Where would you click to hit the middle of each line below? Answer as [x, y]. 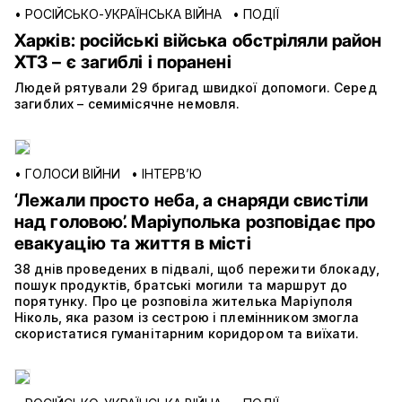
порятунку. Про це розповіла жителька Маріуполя [184, 301]
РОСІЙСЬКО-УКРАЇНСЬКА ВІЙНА [123, 14]
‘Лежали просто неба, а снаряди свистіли [191, 201]
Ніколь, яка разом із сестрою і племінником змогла [187, 318]
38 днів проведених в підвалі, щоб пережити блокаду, [197, 269]
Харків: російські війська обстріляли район [198, 41]
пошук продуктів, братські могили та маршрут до [181, 285]
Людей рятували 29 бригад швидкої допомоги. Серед [196, 88]
